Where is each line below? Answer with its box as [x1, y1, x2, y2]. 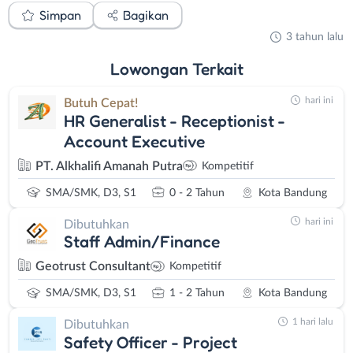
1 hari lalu [292, 317, 333, 327]
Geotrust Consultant [35, 260, 150, 273]
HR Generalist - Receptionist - [64, 110, 285, 131]
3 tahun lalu [286, 32, 344, 43]
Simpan [39, 6, 81, 23]
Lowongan [110, 58, 192, 80]
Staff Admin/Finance [64, 231, 220, 252]
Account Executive [64, 130, 205, 151]
